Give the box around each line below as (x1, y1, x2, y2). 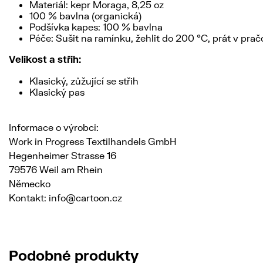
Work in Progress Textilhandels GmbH (9, 136, 177, 147)
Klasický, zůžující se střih (29, 75, 139, 86)
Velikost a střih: (9, 53, 81, 65)
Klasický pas (29, 86, 85, 97)
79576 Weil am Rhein (9, 164, 103, 175)
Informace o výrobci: (9, 122, 99, 133)
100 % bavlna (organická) (29, 10, 141, 21)
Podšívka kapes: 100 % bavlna (29, 21, 163, 32)
